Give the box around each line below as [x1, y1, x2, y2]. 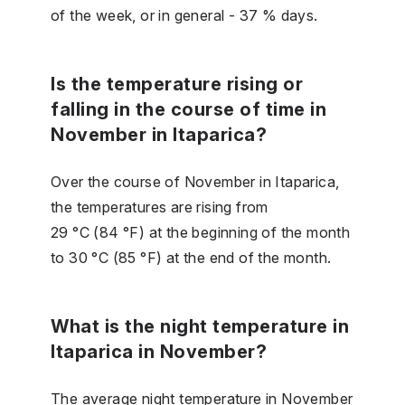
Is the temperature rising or [51, 72, 303, 95]
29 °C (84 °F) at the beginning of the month [51, 222, 351, 241]
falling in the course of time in [51, 98, 326, 120]
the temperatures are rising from [51, 197, 268, 216]
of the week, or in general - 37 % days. [51, 5, 318, 24]
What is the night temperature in [51, 315, 349, 337]
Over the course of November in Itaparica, [51, 172, 340, 191]
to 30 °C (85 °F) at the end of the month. [51, 248, 332, 267]
